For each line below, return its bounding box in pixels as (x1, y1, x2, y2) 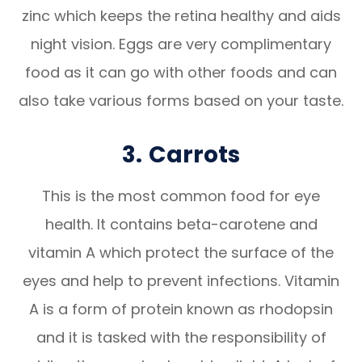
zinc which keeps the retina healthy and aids (21, 5, 341, 26)
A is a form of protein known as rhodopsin (29, 298, 333, 319)
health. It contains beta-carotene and (44, 213, 318, 234)
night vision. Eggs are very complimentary (31, 33, 331, 54)
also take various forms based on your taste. (19, 90, 343, 111)
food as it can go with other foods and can (25, 61, 337, 82)
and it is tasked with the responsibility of (36, 326, 326, 347)
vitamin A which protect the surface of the (28, 242, 334, 263)
